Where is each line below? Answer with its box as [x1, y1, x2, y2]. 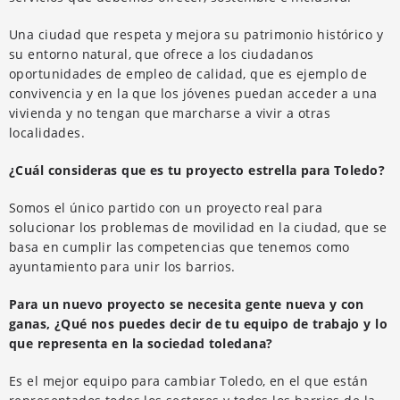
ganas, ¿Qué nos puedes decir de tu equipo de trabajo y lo [9, 314, 387, 332]
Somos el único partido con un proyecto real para [9, 198, 323, 216]
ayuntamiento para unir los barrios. [9, 257, 236, 275]
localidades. [9, 123, 86, 141]
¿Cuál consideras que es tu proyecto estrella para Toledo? [9, 161, 385, 179]
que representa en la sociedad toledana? [9, 334, 273, 352]
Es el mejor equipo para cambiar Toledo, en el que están [9, 371, 369, 389]
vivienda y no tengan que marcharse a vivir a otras [9, 104, 331, 121]
